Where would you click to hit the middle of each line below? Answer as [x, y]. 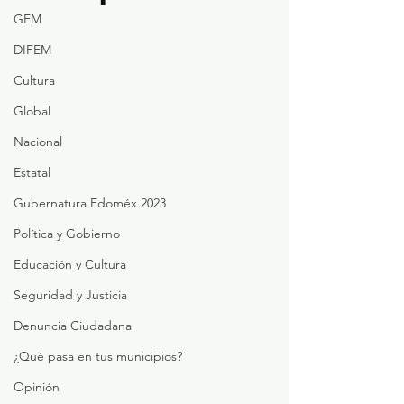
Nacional [38, 142]
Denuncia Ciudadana [73, 326]
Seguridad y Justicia [70, 295]
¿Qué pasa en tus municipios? [98, 356]
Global [32, 111]
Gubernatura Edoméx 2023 [90, 203]
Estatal [32, 172]
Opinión [37, 387]
